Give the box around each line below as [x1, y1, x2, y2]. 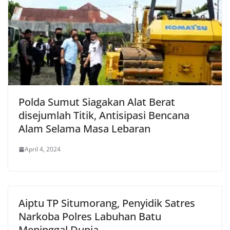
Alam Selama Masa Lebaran [18, 122, 150, 136]
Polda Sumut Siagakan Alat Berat [18, 95, 175, 109]
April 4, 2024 [25, 145, 61, 154]
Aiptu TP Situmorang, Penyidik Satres [18, 196, 195, 210]
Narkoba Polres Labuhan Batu [18, 209, 161, 224]
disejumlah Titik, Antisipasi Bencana [18, 108, 189, 123]
